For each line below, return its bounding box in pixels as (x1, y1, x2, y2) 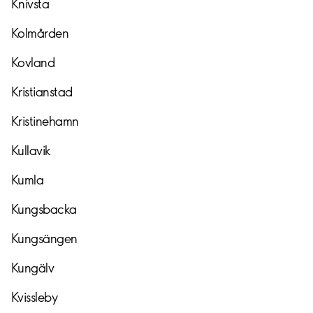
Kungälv (11, 259, 54, 276)
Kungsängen (11, 230, 78, 247)
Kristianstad (11, 83, 73, 100)
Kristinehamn (11, 112, 79, 129)
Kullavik (11, 142, 51, 159)
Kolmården (11, 24, 69, 41)
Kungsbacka (11, 201, 77, 217)
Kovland (11, 54, 55, 71)
